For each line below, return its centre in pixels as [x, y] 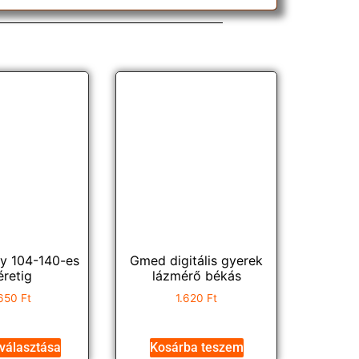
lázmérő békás [196, 275]
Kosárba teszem [196, 347]
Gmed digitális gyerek [197, 260]
